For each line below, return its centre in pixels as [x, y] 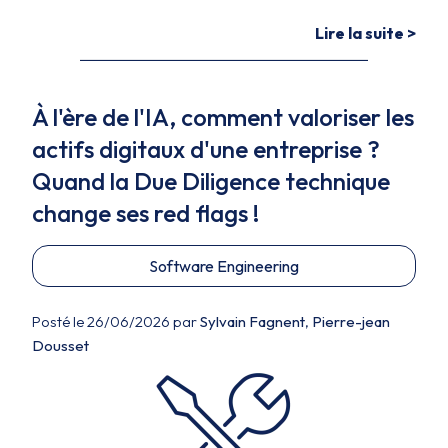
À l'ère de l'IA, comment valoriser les [223, 117]
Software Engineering [224, 266]
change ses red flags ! [145, 213]
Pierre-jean [351, 321]
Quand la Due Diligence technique [211, 181]
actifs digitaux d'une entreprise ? [206, 149]
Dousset [60, 345]
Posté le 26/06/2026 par [116, 321]
